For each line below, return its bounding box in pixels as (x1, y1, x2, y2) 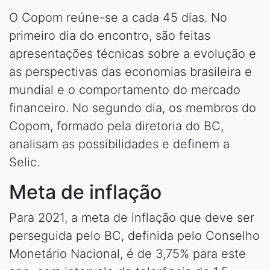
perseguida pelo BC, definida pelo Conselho (9, 228, 260, 243)
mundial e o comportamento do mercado (9, 82, 240, 97)
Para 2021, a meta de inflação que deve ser (9, 210, 254, 225)
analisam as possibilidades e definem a (9, 136, 230, 151)
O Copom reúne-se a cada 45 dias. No (9, 10, 227, 25)
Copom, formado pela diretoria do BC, (9, 118, 224, 133)
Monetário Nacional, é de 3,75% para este (9, 246, 246, 261)
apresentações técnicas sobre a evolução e (9, 46, 256, 61)
